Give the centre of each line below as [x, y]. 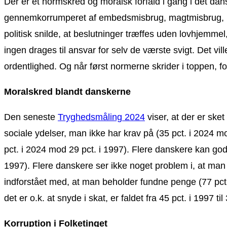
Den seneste [31, 117]
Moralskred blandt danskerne [67, 91]
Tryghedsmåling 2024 [101, 117]
